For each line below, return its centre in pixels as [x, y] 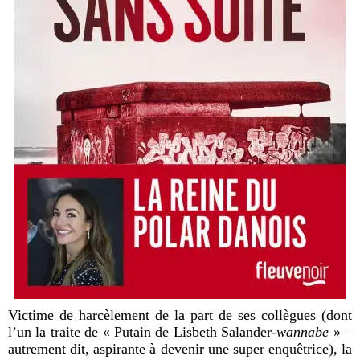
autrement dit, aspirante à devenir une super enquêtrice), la [180, 348]
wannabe [303, 331]
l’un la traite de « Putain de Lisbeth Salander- [143, 331]
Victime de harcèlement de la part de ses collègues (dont [180, 315]
